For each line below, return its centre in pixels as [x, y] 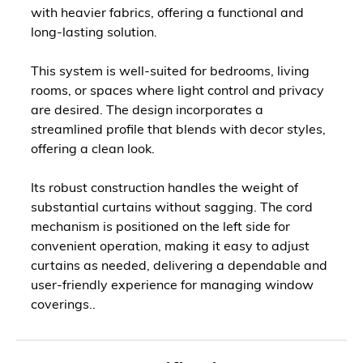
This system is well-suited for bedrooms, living [170, 70]
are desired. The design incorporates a [147, 109]
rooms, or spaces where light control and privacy [177, 90]
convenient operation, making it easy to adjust [170, 246]
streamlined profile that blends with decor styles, [178, 129]
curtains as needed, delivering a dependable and [179, 265]
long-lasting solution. [94, 32]
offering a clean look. [93, 148]
